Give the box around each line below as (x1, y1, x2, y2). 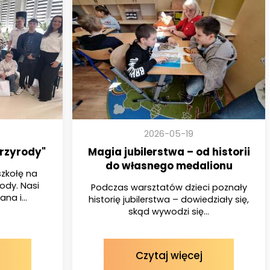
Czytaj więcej (135, 248, 202, 263)
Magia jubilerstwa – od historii (87, 144, 250, 159)
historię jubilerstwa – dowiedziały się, (89, 193, 249, 206)
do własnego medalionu (105, 158, 233, 173)
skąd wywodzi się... (128, 205, 209, 218)
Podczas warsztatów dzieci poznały (90, 181, 247, 193)
